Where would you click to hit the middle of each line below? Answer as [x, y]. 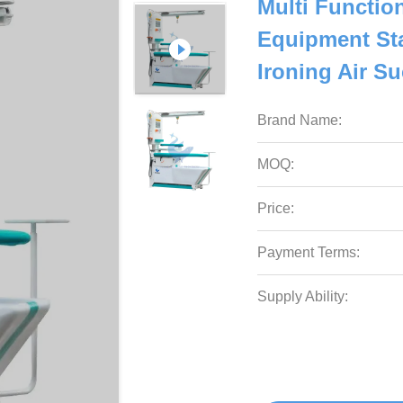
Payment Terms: [309, 252]
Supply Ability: [303, 296]
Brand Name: [300, 120]
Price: [276, 208]
